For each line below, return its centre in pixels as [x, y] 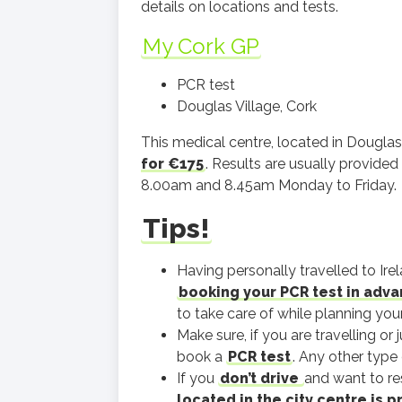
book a [201, 357]
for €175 [172, 164]
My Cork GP [201, 46]
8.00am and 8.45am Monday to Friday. [269, 185]
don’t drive [261, 378]
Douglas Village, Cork [247, 106]
